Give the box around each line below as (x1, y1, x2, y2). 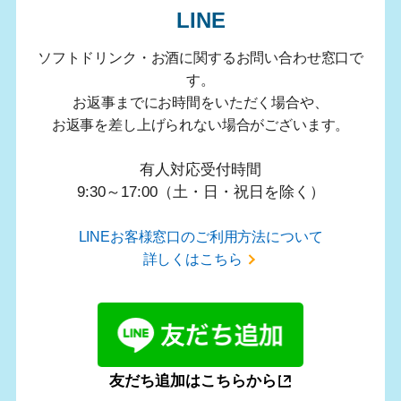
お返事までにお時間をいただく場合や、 (73, 93, 328, 110)
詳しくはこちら (142, 250, 243, 267)
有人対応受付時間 (140, 160, 261, 178)
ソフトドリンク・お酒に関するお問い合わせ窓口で (37, 48, 364, 65)
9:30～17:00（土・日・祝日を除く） (76, 183, 325, 200)
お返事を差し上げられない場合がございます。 (51, 115, 350, 132)
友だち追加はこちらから (108, 372, 277, 390)
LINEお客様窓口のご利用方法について (78, 227, 323, 244)
